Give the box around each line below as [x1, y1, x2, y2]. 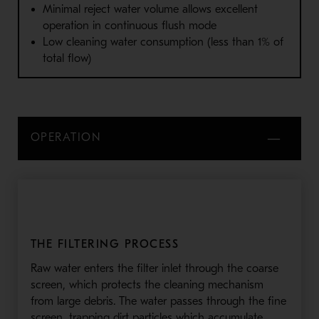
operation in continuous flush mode [42, 19, 216, 33]
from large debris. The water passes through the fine [30, 294, 286, 308]
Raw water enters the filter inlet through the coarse [30, 261, 278, 275]
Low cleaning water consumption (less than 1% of [42, 36, 283, 49]
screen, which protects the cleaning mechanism [30, 278, 263, 291]
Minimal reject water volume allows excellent [42, 3, 258, 16]
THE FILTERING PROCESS [30, 237, 179, 251]
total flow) [42, 52, 91, 66]
